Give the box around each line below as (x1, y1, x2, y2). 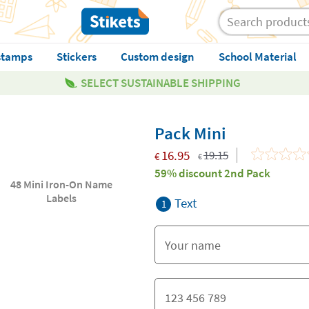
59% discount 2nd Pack (154, 166, 270, 181)
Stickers (56, 49, 97, 64)
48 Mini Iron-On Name (10, 177, 113, 191)
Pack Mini (154, 122, 226, 144)
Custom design (120, 49, 195, 64)
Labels (46, 191, 77, 205)
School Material (218, 49, 297, 64)
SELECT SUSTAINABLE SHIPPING (81, 75, 241, 90)
